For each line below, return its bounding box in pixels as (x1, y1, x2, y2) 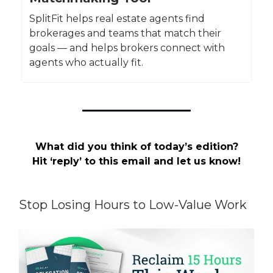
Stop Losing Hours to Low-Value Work (19, 197, 247, 213)
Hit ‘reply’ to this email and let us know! (32, 155, 241, 168)
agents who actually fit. (29, 57, 143, 69)
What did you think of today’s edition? (35, 141, 238, 153)
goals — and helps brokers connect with (29, 42, 225, 54)
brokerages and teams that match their (29, 27, 221, 40)
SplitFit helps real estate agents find (29, 13, 205, 25)
